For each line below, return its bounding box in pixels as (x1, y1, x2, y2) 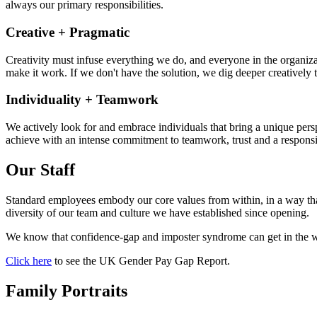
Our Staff (6, 161, 75, 180)
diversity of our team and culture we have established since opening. (6, 207, 309, 219)
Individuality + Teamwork (6, 92, 158, 108)
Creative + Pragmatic (6, 25, 129, 40)
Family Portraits (6, 281, 127, 300)
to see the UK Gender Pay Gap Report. (52, 255, 230, 267)
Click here (6, 255, 52, 267)
